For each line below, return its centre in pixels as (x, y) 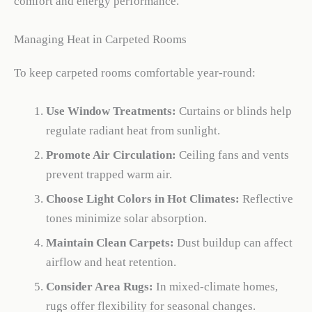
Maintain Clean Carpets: (110, 242)
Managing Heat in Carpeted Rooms (100, 40)
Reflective (266, 199)
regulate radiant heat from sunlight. (133, 131)
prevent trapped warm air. (109, 175)
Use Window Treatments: (111, 111)
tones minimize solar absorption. (126, 219)
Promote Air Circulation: (111, 155)
